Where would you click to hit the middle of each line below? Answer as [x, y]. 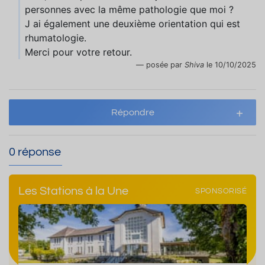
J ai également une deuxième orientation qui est [132, 24]
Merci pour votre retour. [78, 52]
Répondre [132, 112]
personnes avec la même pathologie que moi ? [129, 9]
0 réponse [35, 152]
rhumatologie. [56, 38]
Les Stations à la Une [73, 191]
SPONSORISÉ [221, 191]
